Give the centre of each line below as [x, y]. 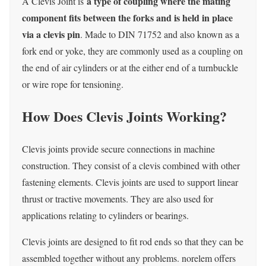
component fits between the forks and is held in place [127, 17]
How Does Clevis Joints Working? [124, 116]
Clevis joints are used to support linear [167, 182]
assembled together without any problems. [102, 258]
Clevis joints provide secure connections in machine [118, 149]
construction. [47, 166]
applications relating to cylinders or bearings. [105, 216]
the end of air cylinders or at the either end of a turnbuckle [130, 67]
